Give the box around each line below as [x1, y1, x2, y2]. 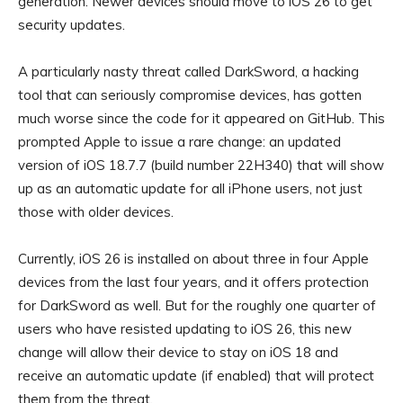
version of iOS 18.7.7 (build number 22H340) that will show [18, 157, 384, 175]
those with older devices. [18, 203, 174, 221]
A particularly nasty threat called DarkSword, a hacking [18, 63, 359, 81]
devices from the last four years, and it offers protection [18, 273, 369, 291]
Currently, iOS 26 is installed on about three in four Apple [18, 250, 369, 268]
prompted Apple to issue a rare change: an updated [18, 133, 341, 151]
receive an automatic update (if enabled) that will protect [18, 367, 374, 385]
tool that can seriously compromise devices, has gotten [18, 86, 362, 104]
